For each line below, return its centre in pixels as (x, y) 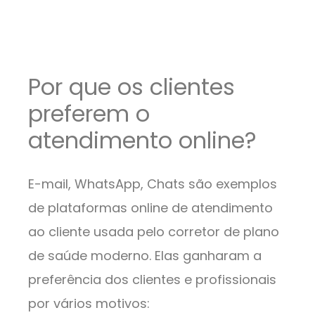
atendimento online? (146, 141)
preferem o (89, 114)
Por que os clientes (131, 87)
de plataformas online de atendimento (150, 208)
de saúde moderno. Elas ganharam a (145, 256)
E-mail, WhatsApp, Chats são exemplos (153, 184)
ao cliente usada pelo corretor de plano (154, 232)
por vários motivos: (91, 304)
